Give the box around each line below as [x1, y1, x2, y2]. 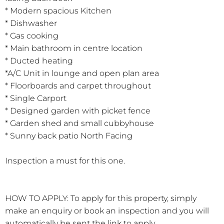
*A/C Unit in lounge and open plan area [5, 68, 159, 78]
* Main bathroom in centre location [5, 43, 142, 53]
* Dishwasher [5, 18, 57, 28]
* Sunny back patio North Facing [5, 131, 132, 141]
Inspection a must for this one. [5, 156, 125, 166]
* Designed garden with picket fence [5, 106, 150, 116]
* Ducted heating [5, 56, 73, 66]
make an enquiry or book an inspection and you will [5, 206, 209, 216]
